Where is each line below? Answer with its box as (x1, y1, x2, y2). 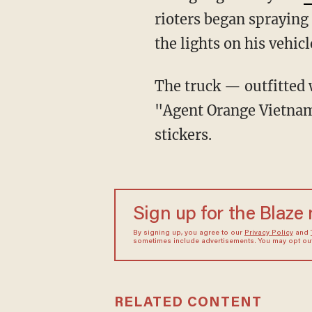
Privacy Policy (244, 229, 293, 237)
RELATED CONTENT (114, 295, 262, 310)
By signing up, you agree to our (132, 229, 244, 237)
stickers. (154, 125, 212, 143)
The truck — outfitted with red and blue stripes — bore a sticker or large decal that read (154, 77, 164, 95)
